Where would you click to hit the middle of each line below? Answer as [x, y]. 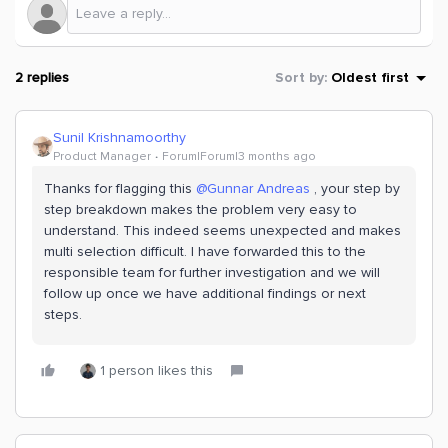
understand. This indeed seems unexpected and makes [222, 230]
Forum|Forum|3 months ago [239, 156]
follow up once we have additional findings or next [205, 293]
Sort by [299, 77]
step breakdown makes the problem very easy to [200, 209]
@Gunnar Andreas [253, 188]
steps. [63, 314]
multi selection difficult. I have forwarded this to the [205, 251]
